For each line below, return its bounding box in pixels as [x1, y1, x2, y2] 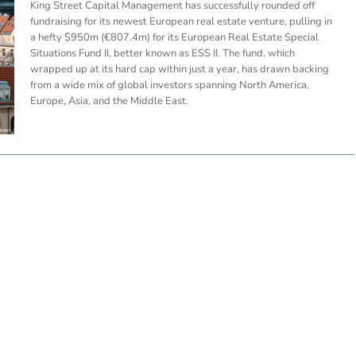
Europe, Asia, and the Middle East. [29, 94, 188, 109]
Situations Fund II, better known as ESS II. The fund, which [29, 46, 295, 61]
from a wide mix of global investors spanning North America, [29, 78, 309, 93]
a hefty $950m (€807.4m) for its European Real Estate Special [29, 30, 319, 45]
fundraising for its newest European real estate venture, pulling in [29, 14, 332, 29]
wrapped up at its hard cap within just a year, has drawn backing [29, 62, 329, 77]
